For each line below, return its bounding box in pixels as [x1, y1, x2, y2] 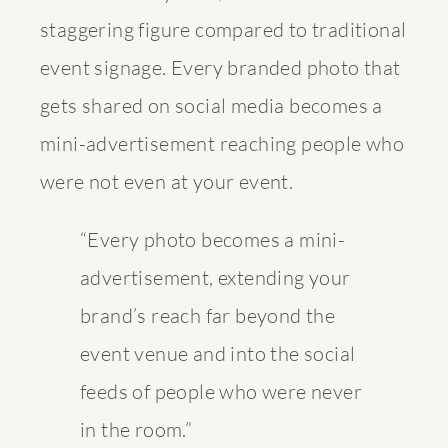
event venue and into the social [80, 340, 356, 366]
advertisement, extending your [80, 264, 351, 290]
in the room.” [80, 416, 193, 442]
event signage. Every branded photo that [40, 54, 401, 80]
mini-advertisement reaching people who [40, 130, 405, 156]
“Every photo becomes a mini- [80, 226, 346, 252]
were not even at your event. [40, 168, 294, 194]
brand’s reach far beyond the [80, 302, 336, 328]
